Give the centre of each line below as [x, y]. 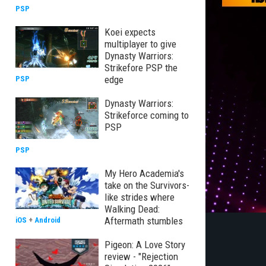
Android [47, 220]
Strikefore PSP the [141, 68]
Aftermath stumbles [144, 221]
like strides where [140, 197]
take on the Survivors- [147, 185]
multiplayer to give [140, 44]
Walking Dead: [132, 209]
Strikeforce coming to [147, 115]
